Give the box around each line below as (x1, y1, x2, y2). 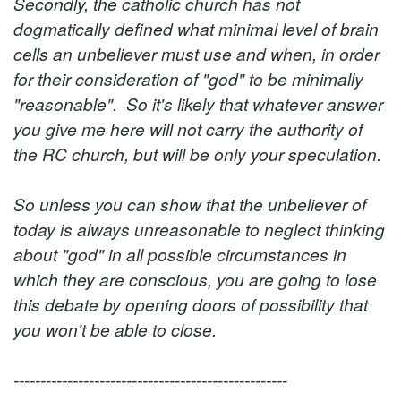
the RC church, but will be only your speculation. (13, 141, 381, 166)
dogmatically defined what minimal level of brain (13, 16, 379, 40)
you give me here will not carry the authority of (13, 116, 363, 141)
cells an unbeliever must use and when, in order (13, 41, 380, 65)
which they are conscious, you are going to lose (13, 267, 377, 291)
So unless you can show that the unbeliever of (13, 192, 366, 216)
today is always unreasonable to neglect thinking (13, 217, 385, 241)
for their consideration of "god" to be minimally (13, 66, 363, 90)
